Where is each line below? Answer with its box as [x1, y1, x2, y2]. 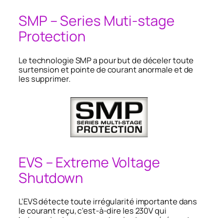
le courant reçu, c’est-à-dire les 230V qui [18, 205, 166, 217]
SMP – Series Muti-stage [18, 11, 175, 31]
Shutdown [18, 168, 84, 187]
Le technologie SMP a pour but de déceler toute [18, 54, 194, 66]
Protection [18, 27, 86, 46]
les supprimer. [18, 73, 71, 84]
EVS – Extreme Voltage [18, 152, 160, 172]
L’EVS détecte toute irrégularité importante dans [18, 196, 198, 207]
